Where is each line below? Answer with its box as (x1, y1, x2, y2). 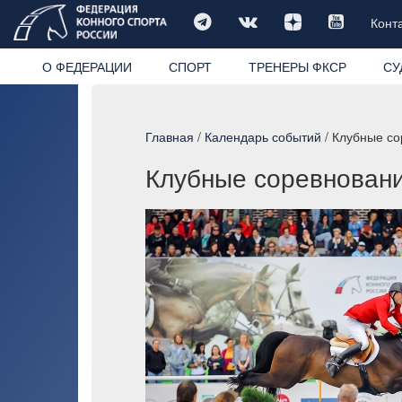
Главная (145, 127, 194, 145)
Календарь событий (205, 127, 321, 145)
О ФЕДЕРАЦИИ (41, 57, 132, 75)
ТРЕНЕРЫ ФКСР (248, 57, 346, 75)
